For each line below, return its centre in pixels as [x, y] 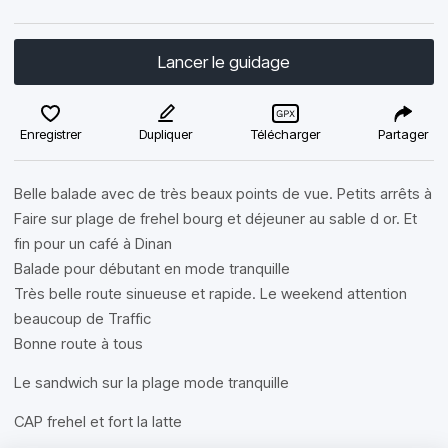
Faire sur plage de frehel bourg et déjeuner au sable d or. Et [215, 218]
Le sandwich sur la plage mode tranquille [151, 382]
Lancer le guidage [224, 62]
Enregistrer [50, 134]
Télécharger [285, 134]
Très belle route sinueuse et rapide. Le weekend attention [210, 293]
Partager [402, 134]
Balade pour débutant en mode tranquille [152, 268]
